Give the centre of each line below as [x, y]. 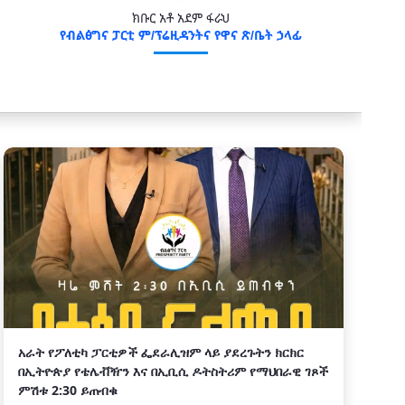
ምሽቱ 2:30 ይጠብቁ [68, 390]
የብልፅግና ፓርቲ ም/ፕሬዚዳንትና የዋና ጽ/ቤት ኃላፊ [181, 35]
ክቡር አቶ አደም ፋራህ [181, 18]
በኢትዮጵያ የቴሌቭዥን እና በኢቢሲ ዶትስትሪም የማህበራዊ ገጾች [173, 371]
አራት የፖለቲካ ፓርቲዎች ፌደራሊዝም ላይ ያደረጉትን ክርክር [161, 352]
